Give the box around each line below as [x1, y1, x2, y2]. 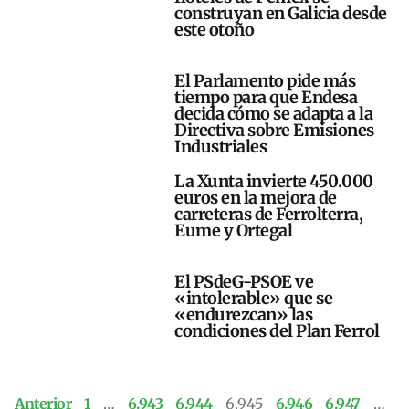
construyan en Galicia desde [174, 3, 387, 25]
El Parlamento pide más [174, 70, 356, 92]
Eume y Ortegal [174, 220, 293, 242]
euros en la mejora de [174, 187, 337, 209]
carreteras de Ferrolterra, [174, 204, 363, 225]
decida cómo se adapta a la [174, 103, 373, 125]
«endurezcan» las [174, 304, 313, 326]
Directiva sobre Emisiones [174, 120, 374, 142]
